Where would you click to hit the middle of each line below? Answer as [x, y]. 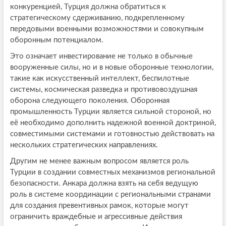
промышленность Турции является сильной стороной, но [110, 111]
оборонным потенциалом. [56, 40]
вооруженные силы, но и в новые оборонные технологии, [111, 67]
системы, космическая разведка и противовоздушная [103, 89]
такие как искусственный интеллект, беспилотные [99, 78]
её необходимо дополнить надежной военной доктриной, [113, 123]
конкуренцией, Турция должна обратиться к [88, 7]
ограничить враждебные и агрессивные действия [96, 216]
